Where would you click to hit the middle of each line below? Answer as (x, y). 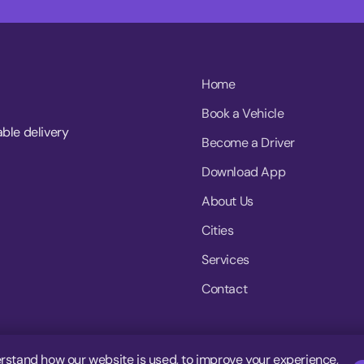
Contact (225, 289)
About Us (227, 201)
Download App (244, 172)
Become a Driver (248, 143)
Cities (218, 231)
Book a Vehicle (243, 114)
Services (225, 260)
